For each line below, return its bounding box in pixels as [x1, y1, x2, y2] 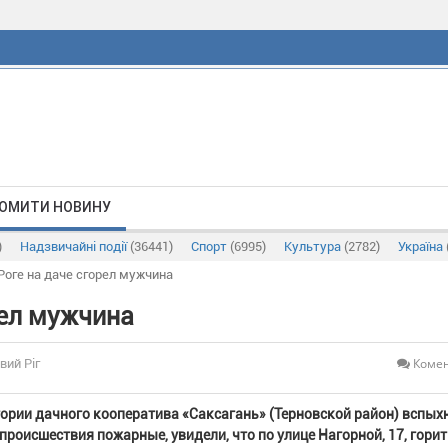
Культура [284, 239, 344, 254]
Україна [398, 239, 446, 254]
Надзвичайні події [20, 239, 130, 254]
